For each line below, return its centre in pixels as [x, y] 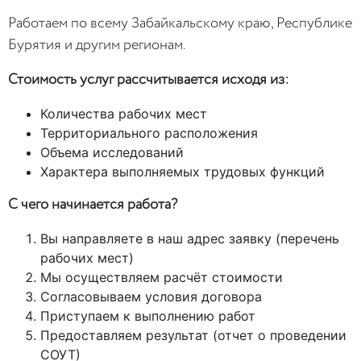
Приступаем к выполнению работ [148, 316]
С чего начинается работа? [93, 205]
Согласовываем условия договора [151, 297]
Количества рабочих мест [124, 114]
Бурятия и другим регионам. [97, 46]
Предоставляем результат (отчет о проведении [193, 336]
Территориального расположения [149, 133]
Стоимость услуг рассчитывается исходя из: [149, 80]
